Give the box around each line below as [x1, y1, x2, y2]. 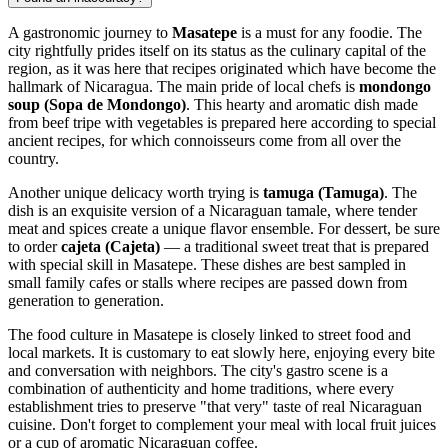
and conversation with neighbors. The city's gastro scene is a [8, 361, 388, 379]
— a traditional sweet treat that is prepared [160, 237, 429, 255]
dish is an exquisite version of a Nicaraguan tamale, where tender [8, 201, 417, 219]
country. [8, 149, 59, 167]
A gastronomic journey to [8, 23, 172, 41]
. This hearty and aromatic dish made [186, 95, 418, 113]
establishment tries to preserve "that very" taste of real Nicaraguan [8, 397, 422, 415]
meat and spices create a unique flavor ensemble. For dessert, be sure [8, 219, 440, 237]
